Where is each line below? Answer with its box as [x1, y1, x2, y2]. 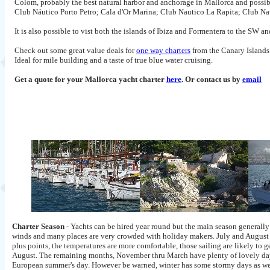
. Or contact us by [181, 75, 242, 84]
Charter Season [12, 222, 66, 231]
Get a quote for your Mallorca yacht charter [14, 75, 166, 84]
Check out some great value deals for [14, 46, 136, 55]
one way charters [136, 46, 190, 55]
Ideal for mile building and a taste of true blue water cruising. [14, 55, 213, 64]
